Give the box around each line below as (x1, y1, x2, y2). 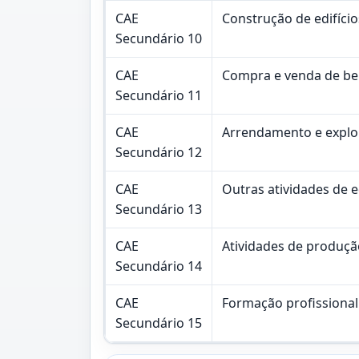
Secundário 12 (115, 143, 202, 161)
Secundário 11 (115, 86, 202, 104)
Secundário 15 (115, 313, 202, 332)
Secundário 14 (115, 256, 202, 275)
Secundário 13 (115, 200, 202, 218)
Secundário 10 (115, 29, 202, 47)
